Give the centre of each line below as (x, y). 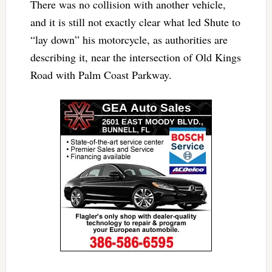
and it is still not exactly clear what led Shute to (135, 22)
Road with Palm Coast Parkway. (101, 75)
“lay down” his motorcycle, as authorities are (129, 40)
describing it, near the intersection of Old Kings (135, 57)
